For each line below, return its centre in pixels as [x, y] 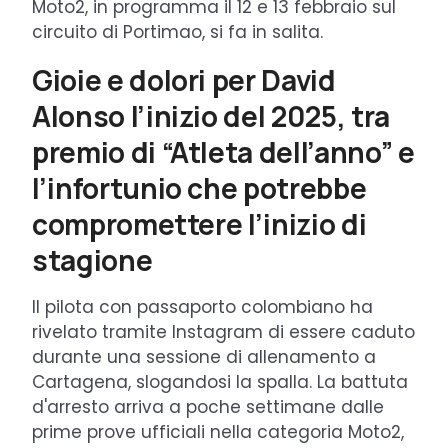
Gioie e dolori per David [184, 79]
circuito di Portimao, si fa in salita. [177, 31]
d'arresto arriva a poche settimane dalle [208, 406]
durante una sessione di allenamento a [204, 356]
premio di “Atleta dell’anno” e [223, 151]
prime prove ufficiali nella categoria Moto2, [218, 431]
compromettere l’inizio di [199, 223]
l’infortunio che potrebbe [199, 187]
